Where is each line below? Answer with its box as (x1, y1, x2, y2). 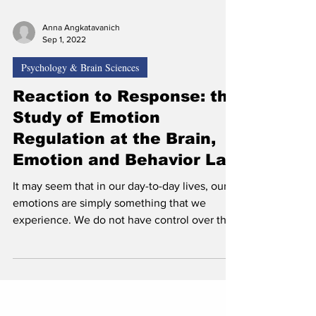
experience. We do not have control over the (13, 256, 233, 268)
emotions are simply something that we (13, 239, 206, 251)
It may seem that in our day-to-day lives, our (13, 222, 227, 234)
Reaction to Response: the (13, 130, 238, 147)
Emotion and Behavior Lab (13, 193, 237, 211)
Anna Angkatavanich (42, 65, 120, 75)
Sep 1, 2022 (42, 76, 86, 87)
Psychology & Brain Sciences (21, 103, 139, 116)
